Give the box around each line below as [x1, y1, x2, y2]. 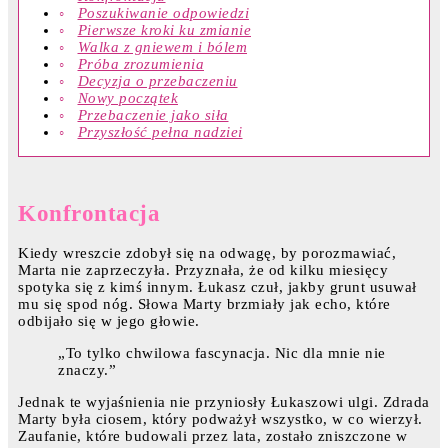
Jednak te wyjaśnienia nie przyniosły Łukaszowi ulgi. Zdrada [18, 394, 430, 411]
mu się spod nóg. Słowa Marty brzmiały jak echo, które [18, 296, 391, 313]
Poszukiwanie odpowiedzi [77, 5, 249, 22]
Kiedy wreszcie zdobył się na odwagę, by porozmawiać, [18, 245, 396, 262]
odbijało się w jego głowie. [18, 313, 200, 330]
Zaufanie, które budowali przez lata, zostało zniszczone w [18, 428, 408, 445]
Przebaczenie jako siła [77, 107, 229, 124]
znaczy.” [58, 362, 116, 379]
